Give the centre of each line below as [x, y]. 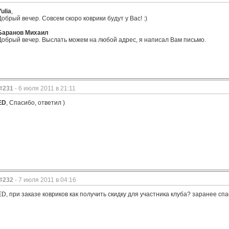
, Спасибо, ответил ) [36, 103]
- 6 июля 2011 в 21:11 [44, 88]
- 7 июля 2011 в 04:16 [45, 180]
